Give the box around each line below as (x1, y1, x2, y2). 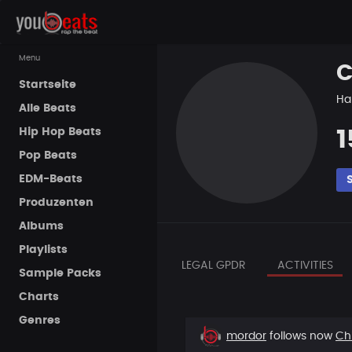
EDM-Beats (19, 174, 82, 185)
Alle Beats (19, 103, 76, 114)
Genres (19, 315, 60, 326)
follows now (266, 330, 335, 342)
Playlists (19, 244, 68, 255)
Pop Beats (19, 150, 77, 161)
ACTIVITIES (277, 260, 333, 271)
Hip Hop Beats (19, 126, 101, 137)
